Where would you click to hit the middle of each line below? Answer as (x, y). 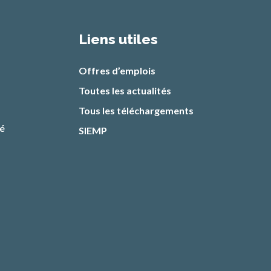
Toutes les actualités (125, 90)
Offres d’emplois (117, 70)
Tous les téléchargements (136, 110)
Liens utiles (118, 39)
